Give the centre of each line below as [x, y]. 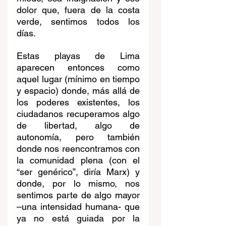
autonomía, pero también [78, 137]
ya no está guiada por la [78, 218]
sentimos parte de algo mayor [78, 195]
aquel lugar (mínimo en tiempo [78, 79]
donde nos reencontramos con [78, 148]
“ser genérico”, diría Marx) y [78, 172]
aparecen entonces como [78, 67]
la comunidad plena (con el [78, 160]
